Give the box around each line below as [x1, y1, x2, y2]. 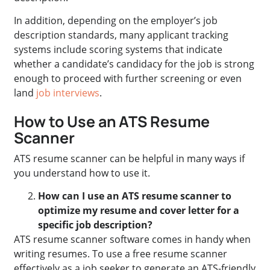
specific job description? [38, 218, 153, 231]
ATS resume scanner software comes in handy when [14, 232, 251, 246]
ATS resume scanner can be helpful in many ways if [14, 151, 245, 165]
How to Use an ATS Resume [14, 110, 210, 132]
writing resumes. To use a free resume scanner [14, 246, 228, 260]
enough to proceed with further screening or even [14, 72, 242, 86]
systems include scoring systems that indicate [14, 43, 223, 57]
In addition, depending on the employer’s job [14, 14, 218, 28]
